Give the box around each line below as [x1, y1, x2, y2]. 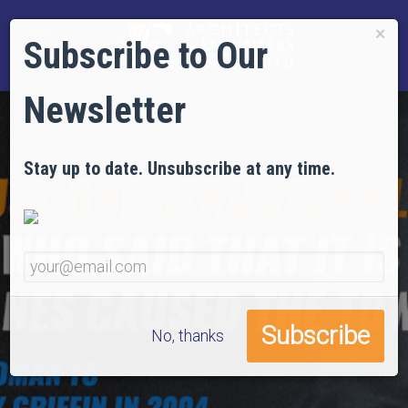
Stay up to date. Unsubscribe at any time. [24, 158, 335, 179]
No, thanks [151, 327, 224, 345]
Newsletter [24, 88, 186, 132]
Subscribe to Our [24, 34, 268, 77]
